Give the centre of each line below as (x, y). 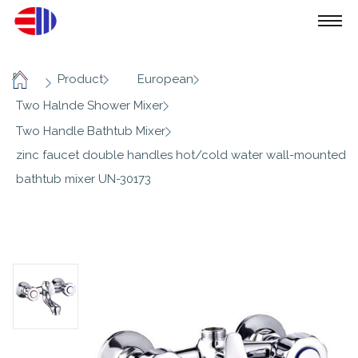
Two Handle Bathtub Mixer (91, 131)
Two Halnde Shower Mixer (89, 105)
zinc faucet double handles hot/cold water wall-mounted (181, 155)
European (165, 80)
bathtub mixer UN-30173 (84, 179)
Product (80, 80)
